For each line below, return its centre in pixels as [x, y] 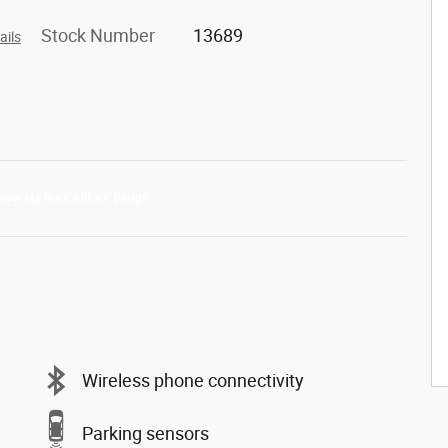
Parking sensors [145, 433]
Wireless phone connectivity [193, 380]
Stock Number [98, 35]
